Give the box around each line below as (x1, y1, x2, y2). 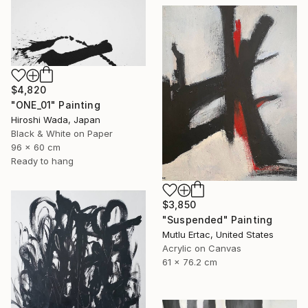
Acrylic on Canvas (162, 242, 241, 254)
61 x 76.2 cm (162, 256, 217, 267)
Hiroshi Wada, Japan (11, 114, 100, 126)
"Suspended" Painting (162, 213, 273, 225)
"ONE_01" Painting (11, 99, 100, 111)
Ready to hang (11, 155, 74, 167)
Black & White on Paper (11, 128, 113, 140)
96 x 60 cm (11, 142, 60, 153)
